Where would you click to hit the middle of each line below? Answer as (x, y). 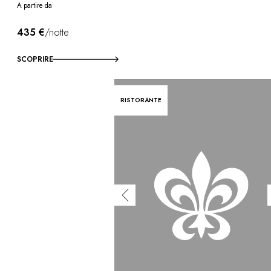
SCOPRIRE (35, 59)
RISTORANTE (141, 100)
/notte (57, 32)
